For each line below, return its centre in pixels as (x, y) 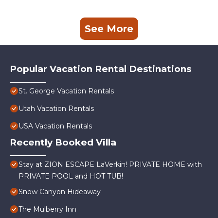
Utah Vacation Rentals (56, 109)
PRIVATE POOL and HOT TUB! (71, 176)
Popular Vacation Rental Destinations (100, 69)
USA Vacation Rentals (55, 126)
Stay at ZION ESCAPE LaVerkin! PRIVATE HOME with (110, 165)
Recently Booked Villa (63, 143)
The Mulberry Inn (47, 209)
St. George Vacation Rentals (66, 91)
